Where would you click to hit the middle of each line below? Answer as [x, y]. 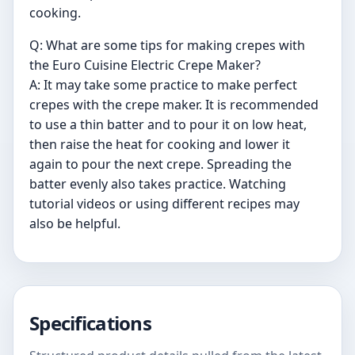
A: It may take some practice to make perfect [163, 84]
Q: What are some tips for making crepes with [167, 45]
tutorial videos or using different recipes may [164, 203]
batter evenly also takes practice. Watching [158, 183]
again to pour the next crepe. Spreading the [160, 164]
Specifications [90, 323]
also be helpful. [75, 223]
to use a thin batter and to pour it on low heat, [168, 124]
